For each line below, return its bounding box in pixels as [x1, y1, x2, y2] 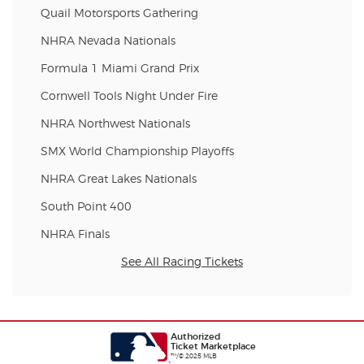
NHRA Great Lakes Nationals [41, 173, 197, 185]
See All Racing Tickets [121, 256, 243, 268]
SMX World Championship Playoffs [41, 145, 234, 158]
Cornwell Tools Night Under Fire [41, 90, 218, 102]
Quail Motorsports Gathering [41, 7, 198, 19]
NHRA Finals [41, 228, 110, 240]
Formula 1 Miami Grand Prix [41, 63, 199, 75]
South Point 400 [41, 201, 132, 213]
